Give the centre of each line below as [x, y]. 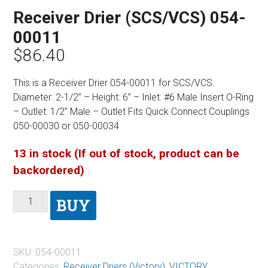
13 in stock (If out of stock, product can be [126, 153]
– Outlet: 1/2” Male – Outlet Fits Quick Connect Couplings [131, 111]
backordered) [49, 170]
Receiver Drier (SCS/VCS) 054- [130, 17]
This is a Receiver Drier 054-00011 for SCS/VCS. [114, 83]
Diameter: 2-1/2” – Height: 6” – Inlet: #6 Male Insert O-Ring [133, 97]
